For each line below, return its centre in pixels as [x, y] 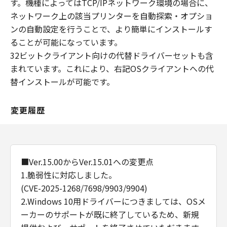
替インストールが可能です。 [62, 82]
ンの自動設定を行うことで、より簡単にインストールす [111, 29]
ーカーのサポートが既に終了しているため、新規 [110, 214]
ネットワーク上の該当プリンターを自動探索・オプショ [111, 16]
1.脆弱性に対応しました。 [69, 175]
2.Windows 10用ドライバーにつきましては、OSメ [113, 201]
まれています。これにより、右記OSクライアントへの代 [112, 68]
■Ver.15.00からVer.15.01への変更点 [87, 162]
